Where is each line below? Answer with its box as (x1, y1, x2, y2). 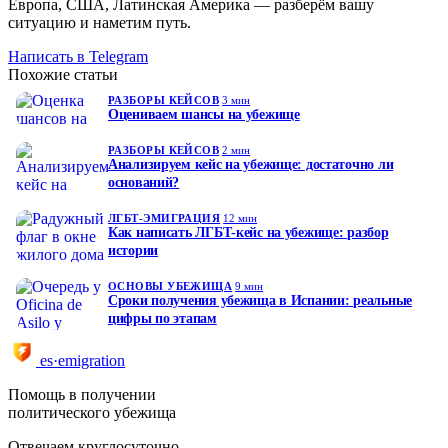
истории (108, 242, 159, 258)
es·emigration (40, 351, 125, 369)
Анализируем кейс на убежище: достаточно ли (108, 156, 394, 172)
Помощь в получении (8, 385, 156, 403)
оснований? (108, 174, 180, 190)
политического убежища (8, 403, 176, 421)
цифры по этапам (108, 310, 217, 326)
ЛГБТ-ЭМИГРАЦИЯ (108, 211, 221, 224)
